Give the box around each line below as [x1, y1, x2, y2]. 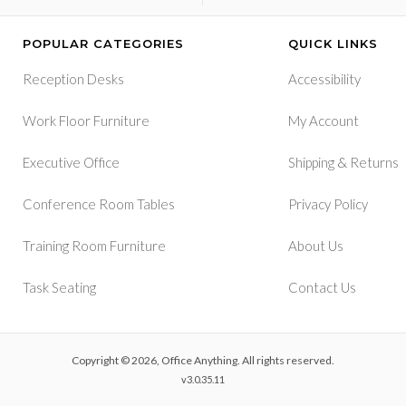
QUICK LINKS [288, 35, 379, 51]
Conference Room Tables [22, 195, 175, 212]
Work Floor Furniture [22, 111, 150, 129]
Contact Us [288, 278, 357, 295]
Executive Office [22, 153, 120, 170]
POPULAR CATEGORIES [22, 35, 184, 51]
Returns [350, 153, 400, 170]
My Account [288, 111, 360, 129]
